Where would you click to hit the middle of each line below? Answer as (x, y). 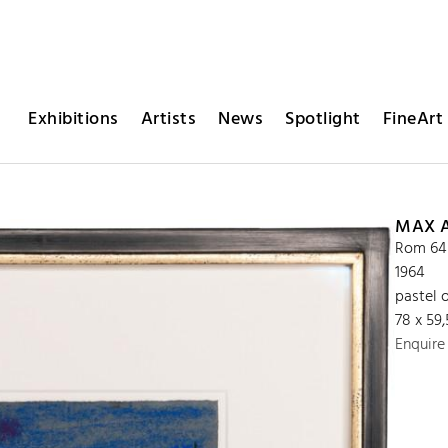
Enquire (420, 345)
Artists (168, 119)
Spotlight (323, 119)
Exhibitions (73, 119)
